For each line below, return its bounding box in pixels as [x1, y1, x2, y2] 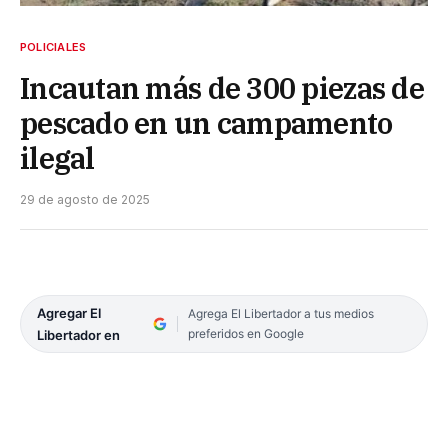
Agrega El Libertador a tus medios [187, 305, 374, 321]
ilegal [20, 138, 95, 177]
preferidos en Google [187, 325, 304, 341]
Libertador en [37, 326, 120, 343]
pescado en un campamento [20, 103, 393, 142]
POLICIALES [20, 39, 87, 54]
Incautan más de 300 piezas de [20, 68, 424, 107]
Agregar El [37, 304, 101, 321]
